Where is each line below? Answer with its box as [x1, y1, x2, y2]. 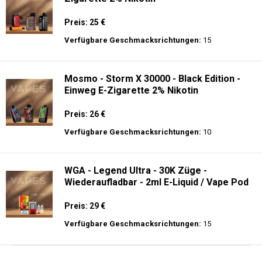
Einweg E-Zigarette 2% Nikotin [64, 85, 198, 96]
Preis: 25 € [64, 18, 105, 27]
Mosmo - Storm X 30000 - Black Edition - [64, 73, 240, 84]
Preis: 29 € [64, 201, 105, 211]
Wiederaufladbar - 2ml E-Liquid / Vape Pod [64, 177, 249, 188]
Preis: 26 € [64, 109, 105, 119]
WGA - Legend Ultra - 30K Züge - [64, 165, 207, 176]
